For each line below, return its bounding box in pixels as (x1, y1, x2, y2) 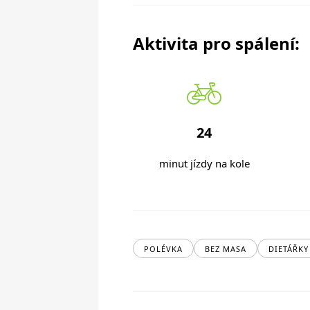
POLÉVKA (144, 243, 183, 254)
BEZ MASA (205, 243, 246, 254)
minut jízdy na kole (158, 156, 250, 170)
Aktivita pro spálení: (133, 31, 300, 55)
